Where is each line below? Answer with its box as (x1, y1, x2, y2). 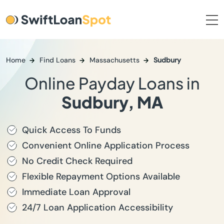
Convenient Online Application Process (22, 139, 189, 151)
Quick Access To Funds (22, 124, 121, 136)
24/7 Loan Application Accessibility (22, 201, 173, 213)
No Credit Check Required (22, 155, 132, 167)
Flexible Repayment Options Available (22, 170, 180, 182)
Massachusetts (89, 55, 139, 64)
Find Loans (39, 55, 75, 64)
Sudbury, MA (61, 92, 163, 112)
